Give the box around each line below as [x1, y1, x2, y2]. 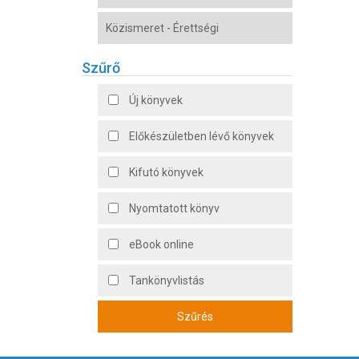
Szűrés [176, 310, 213, 323]
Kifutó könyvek [129, 166, 204, 179]
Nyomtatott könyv [129, 202, 220, 215]
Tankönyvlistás [129, 274, 204, 287]
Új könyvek [129, 94, 183, 107]
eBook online [129, 238, 194, 251]
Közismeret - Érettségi [106, 22, 219, 34]
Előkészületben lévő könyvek [129, 130, 274, 143]
